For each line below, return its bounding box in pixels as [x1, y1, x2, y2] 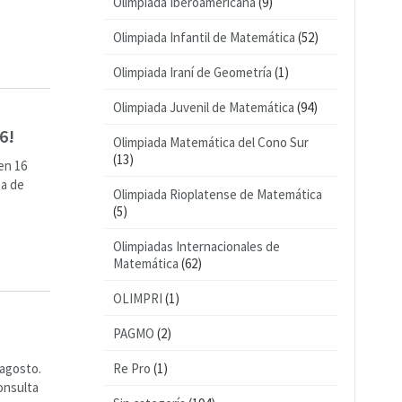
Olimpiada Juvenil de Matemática [113, 99, 294, 116]
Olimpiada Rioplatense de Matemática [113, 186, 322, 203]
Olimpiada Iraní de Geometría [113, 64, 272, 81]
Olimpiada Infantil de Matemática [113, 29, 295, 46]
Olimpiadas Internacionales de [113, 238, 280, 255]
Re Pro [113, 360, 151, 377]
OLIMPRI [113, 290, 162, 307]
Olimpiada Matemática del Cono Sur [113, 134, 309, 151]
